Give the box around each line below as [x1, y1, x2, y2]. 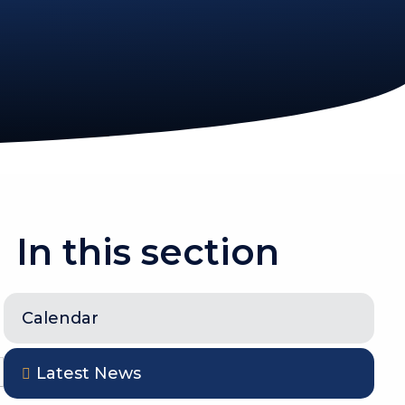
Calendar [22, 308, 99, 329]
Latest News [36, 363, 142, 384]
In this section [16, 230, 280, 275]
